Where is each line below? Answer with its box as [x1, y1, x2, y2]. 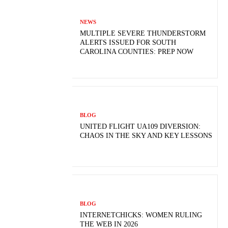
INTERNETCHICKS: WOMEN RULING [80, 211, 203, 219]
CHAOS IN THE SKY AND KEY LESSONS [80, 131, 213, 139]
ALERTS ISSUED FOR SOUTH [80, 38, 177, 46]
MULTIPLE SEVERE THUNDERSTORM [80, 29, 206, 37]
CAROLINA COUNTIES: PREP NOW [80, 47, 194, 55]
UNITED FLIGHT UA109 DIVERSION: [80, 122, 201, 130]
